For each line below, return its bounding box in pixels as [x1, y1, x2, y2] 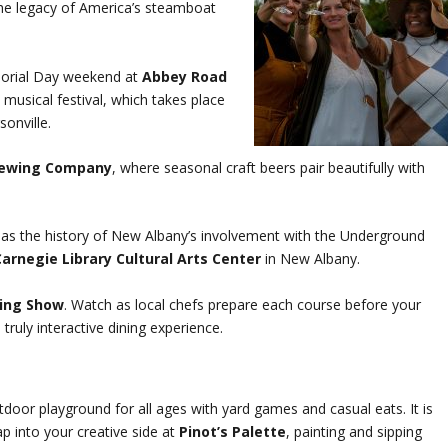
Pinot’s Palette [179, 422, 287, 442]
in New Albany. [261, 249, 361, 269]
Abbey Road [142, 66, 228, 86]
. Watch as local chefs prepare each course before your [64, 294, 422, 314]
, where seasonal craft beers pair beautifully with [112, 158, 426, 178]
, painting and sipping [286, 422, 423, 442]
